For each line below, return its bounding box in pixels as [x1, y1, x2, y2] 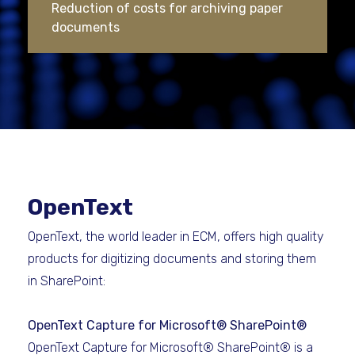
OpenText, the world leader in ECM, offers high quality [28, 229, 324, 244]
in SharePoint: [28, 273, 105, 288]
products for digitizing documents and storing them [28, 251, 316, 266]
